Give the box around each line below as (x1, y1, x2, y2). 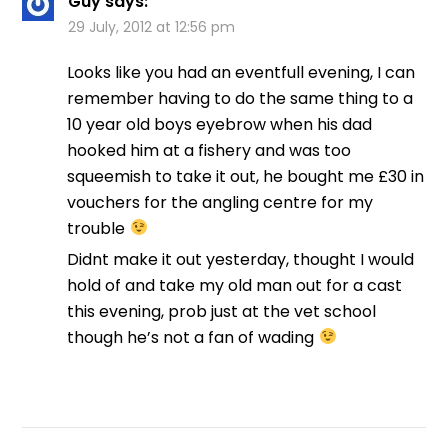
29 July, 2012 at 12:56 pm (68, 16, 236, 37)
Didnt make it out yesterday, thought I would (67, 247, 415, 271)
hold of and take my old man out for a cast (67, 273, 403, 297)
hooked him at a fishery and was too (67, 138, 352, 162)
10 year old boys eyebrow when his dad (67, 112, 373, 136)
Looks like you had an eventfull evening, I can (67, 60, 416, 84)
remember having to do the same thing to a (67, 86, 414, 110)
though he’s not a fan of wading (67, 325, 319, 349)
